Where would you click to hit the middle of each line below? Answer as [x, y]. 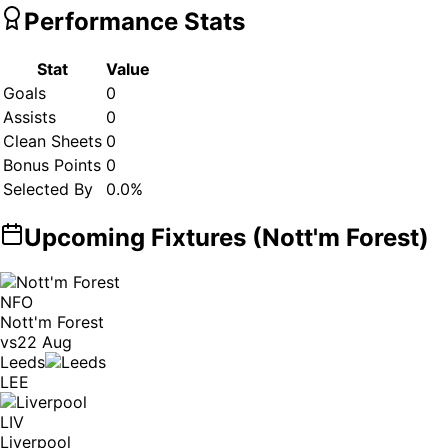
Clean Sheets [52, 140]
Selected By [48, 188]
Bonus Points [52, 164]
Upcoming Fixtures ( [143, 237]
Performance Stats [134, 21]
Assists [29, 116]
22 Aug [44, 341]
